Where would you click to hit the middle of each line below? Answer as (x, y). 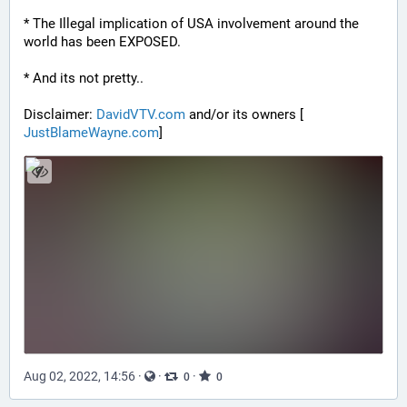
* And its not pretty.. (84, 78)
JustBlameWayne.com (91, 133)
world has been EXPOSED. (102, 42)
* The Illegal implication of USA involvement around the (191, 24)
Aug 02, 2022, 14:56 (79, 377)
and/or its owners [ (244, 114)
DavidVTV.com (141, 114)
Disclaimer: (60, 114)
